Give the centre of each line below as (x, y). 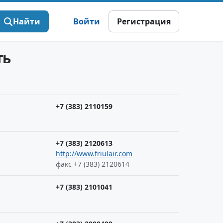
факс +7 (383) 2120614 (93, 164)
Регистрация (144, 21)
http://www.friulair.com (94, 154)
